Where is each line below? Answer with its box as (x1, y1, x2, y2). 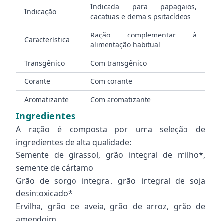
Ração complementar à (90, 30, 197, 39)
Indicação (24, 7, 56, 16)
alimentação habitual (90, 40, 160, 49)
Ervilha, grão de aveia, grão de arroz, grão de (16, 201, 205, 212)
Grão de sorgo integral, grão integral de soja (16, 175, 205, 186)
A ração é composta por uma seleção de (16, 124, 205, 135)
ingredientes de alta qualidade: (16, 137, 131, 147)
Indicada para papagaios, (90, 2, 197, 11)
